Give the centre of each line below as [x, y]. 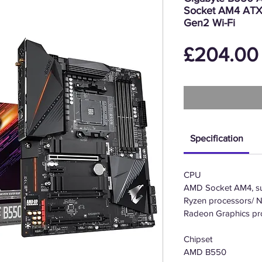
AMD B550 [205, 252]
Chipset [198, 239]
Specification [216, 138]
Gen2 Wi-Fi [209, 23]
